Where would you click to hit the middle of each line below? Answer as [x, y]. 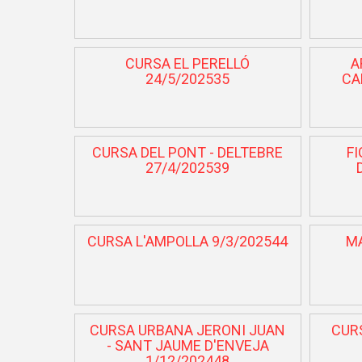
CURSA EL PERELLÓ [188, 63]
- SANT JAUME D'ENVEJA [187, 345]
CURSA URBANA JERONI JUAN [188, 330]
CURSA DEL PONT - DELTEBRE [188, 152]
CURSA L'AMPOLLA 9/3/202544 [188, 241]
